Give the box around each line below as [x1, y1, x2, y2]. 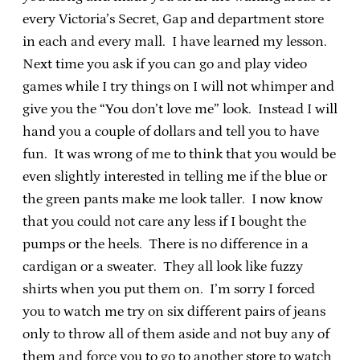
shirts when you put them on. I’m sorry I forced [22, 280, 315, 297]
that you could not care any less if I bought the [22, 213, 306, 230]
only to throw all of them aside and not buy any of [22, 325, 329, 342]
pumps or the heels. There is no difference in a [22, 235, 309, 252]
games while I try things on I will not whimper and [22, 78, 334, 95]
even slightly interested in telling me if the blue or [22, 168, 327, 185]
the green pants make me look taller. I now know [22, 190, 323, 207]
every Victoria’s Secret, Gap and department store [22, 10, 324, 27]
